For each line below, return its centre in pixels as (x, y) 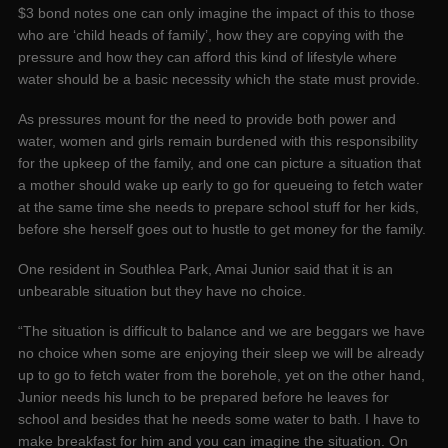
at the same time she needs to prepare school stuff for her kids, (218, 207)
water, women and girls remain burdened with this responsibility (218, 141)
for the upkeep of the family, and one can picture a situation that (219, 163)
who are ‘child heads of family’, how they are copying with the (211, 35)
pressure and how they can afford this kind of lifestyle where (207, 57)
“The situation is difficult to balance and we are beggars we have (221, 331)
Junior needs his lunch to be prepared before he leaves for (203, 397)
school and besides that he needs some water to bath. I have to (219, 419)
